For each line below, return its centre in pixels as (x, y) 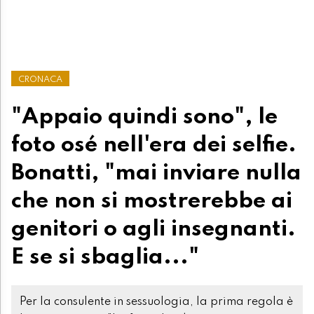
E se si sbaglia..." (105, 257)
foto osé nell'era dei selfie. (154, 145)
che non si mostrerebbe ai (152, 201)
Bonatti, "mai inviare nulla (156, 173)
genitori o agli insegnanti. (153, 229)
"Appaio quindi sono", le (144, 117)
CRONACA (40, 79)
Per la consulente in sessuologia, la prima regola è (156, 302)
